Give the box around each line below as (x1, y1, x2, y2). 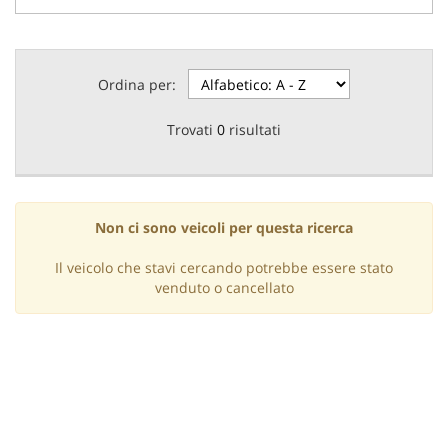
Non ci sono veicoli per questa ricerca (95, 218, 353, 237)
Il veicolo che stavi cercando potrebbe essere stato (55, 258, 393, 277)
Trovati (167, 120, 217, 139)
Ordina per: (98, 75, 176, 94)
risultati (225, 120, 281, 139)
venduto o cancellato (154, 278, 294, 297)
